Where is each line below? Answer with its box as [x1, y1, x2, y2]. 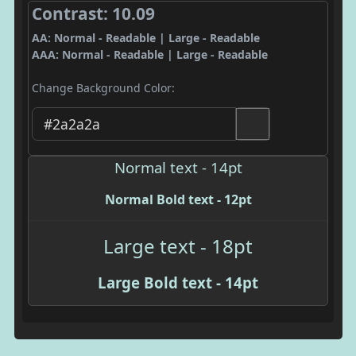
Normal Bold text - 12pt [104, 190, 252, 208]
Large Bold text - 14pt [98, 272, 258, 292]
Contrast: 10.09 [31, 2, 155, 25]
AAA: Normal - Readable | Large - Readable [31, 47, 268, 62]
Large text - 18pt [103, 232, 253, 259]
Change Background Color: [31, 80, 175, 95]
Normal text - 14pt [114, 157, 242, 177]
